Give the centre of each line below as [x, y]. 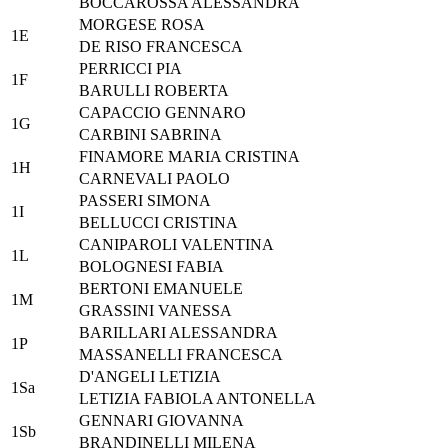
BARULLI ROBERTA [154, 91]
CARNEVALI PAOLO [154, 179]
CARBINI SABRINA [150, 135]
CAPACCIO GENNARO [162, 113]
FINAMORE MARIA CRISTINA [189, 157]
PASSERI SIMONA [145, 201]
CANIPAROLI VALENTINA [176, 245]
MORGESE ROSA [142, 25]
